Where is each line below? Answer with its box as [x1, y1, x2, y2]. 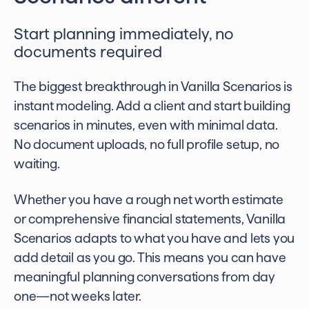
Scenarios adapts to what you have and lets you [14, 231, 295, 246]
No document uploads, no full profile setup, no [14, 137, 280, 152]
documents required [14, 43, 162, 60]
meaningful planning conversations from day [14, 270, 275, 284]
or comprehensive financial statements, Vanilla [14, 212, 286, 226]
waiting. [14, 157, 60, 171]
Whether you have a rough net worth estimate [14, 192, 283, 207]
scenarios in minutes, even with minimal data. [14, 118, 278, 132]
